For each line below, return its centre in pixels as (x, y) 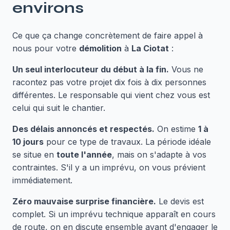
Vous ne (186, 69)
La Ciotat (150, 48)
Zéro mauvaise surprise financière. (84, 201)
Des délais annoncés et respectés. (83, 129)
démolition (100, 48)
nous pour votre (46, 48)
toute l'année (84, 155)
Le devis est (180, 201)
